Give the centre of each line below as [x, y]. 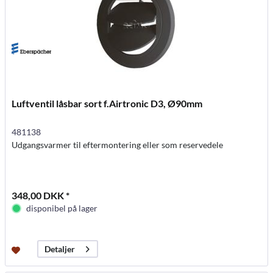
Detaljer [60, 249]
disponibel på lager [62, 208]
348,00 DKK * [41, 195]
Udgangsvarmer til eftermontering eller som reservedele [118, 145]
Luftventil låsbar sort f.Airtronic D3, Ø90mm [107, 103]
